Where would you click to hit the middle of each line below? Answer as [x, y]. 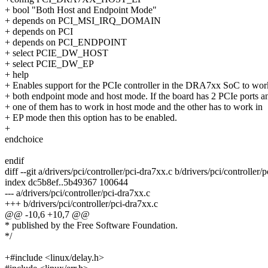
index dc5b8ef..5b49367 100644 [66, 182]
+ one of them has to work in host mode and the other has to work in [134, 107]
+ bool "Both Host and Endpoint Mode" [81, 10]
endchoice [24, 139]
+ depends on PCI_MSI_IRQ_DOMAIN [83, 21]
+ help [17, 75]
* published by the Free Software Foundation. [91, 226]
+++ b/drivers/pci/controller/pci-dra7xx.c [81, 204]
